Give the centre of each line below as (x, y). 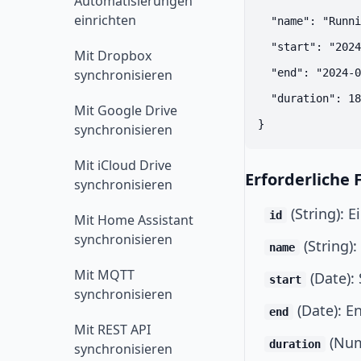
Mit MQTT (104, 275)
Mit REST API (112, 330)
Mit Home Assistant (134, 220)
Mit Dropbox (113, 56)
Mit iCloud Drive (123, 165)
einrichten (105, 20)
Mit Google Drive (126, 110)
